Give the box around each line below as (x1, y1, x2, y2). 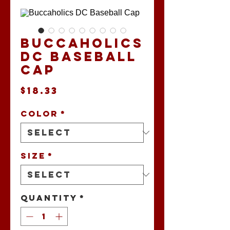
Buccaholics (21, 34, 144, 51)
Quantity (21, 192, 78, 203)
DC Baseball (21, 48, 137, 65)
